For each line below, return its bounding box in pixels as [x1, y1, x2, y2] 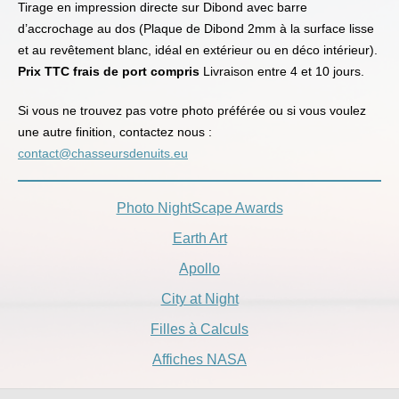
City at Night [160, 290, 239, 306]
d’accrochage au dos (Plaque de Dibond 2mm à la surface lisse [18, 20, 374, 36]
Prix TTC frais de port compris [18, 63, 203, 78]
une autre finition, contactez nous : [18, 124, 212, 139]
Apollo [179, 260, 220, 276]
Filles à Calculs [151, 321, 248, 337]
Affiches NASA [152, 351, 247, 367]
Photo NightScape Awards [116, 199, 283, 216]
